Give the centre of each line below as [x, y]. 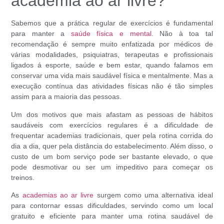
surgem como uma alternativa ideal [153, 195]
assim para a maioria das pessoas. [66, 97]
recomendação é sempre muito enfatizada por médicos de [112, 44]
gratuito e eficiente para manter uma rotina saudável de [112, 216]
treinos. [23, 177]
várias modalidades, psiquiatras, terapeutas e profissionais [112, 55]
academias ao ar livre [58, 195]
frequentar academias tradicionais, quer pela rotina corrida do [112, 135]
